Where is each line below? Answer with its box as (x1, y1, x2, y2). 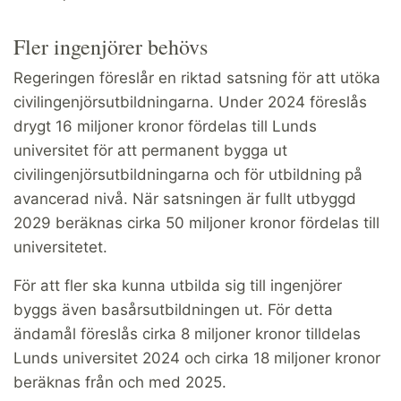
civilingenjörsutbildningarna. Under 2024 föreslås (13, 92, 367, 111)
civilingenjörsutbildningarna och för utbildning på (13, 165, 363, 183)
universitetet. (13, 237, 112, 256)
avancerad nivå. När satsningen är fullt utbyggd (13, 189, 356, 208)
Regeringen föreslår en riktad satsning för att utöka (13, 68, 380, 87)
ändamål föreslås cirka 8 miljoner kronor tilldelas (13, 324, 361, 343)
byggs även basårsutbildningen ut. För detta (13, 300, 333, 319)
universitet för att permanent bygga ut (13, 141, 287, 159)
